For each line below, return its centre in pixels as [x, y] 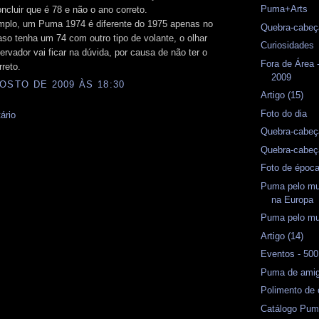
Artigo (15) [282, 95]
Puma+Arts [284, 9]
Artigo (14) [282, 236]
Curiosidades [288, 46]
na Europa [293, 199]
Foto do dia [284, 113]
